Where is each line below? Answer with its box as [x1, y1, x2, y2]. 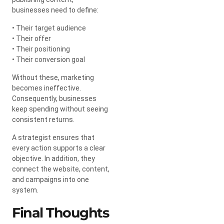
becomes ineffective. [12, 83, 81, 92]
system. [12, 185, 38, 194]
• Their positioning [12, 44, 70, 53]
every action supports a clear [12, 143, 105, 152]
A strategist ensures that [12, 133, 94, 141]
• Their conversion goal [12, 55, 85, 63]
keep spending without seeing [12, 104, 108, 113]
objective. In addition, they [12, 154, 95, 162]
